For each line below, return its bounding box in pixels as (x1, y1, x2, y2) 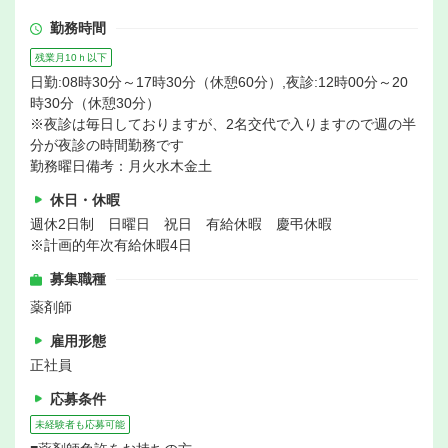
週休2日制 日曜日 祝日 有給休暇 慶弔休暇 (30, 216, 332, 233)
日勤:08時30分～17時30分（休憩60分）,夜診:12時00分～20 (30, 74, 408, 91)
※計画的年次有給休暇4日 (30, 237, 192, 254)
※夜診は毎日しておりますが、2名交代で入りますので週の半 (30, 116, 416, 133)
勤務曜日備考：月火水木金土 (30, 158, 212, 175)
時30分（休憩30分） (30, 95, 160, 112)
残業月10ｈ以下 (35, 52, 107, 64)
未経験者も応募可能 (35, 419, 125, 431)
